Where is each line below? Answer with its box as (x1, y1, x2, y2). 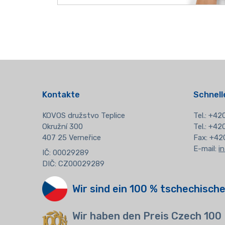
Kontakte (42, 90, 80, 100)
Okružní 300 (42, 122, 83, 132)
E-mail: (193, 144, 219, 154)
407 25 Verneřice (42, 133, 101, 143)
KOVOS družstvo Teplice (42, 111, 125, 121)
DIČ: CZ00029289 (42, 159, 104, 168)
